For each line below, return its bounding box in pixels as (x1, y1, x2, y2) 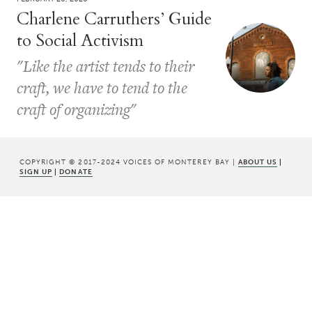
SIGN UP (19, 166, 53, 176)
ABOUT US (237, 157, 278, 166)
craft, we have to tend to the (17, 76, 187, 99)
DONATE (59, 166, 93, 176)
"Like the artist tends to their (17, 54, 194, 77)
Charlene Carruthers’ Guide (17, 7, 212, 31)
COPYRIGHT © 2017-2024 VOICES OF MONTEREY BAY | (19, 157, 238, 166)
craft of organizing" (17, 97, 136, 120)
